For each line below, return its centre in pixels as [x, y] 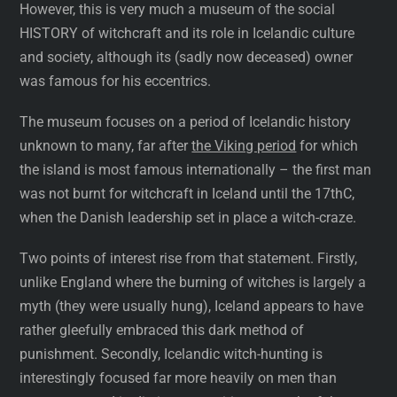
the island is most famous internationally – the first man [196, 170]
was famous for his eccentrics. [116, 81]
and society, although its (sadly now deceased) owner [187, 57]
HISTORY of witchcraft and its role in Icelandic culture [187, 33]
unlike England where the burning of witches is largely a [193, 283]
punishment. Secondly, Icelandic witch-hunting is [171, 354]
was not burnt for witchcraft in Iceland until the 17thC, [187, 194]
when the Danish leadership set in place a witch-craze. [188, 218]
